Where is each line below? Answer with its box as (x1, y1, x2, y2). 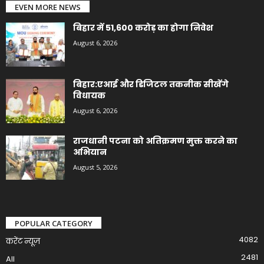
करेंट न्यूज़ (6, 235, 40, 247)
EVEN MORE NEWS (15, 1, 81, 12)
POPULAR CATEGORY (15, 217, 93, 229)
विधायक (73, 89, 107, 101)
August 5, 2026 (73, 162, 117, 171)
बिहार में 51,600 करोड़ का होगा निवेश (73, 21, 213, 34)
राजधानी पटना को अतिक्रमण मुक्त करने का (73, 134, 237, 147)
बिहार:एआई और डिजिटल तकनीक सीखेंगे (73, 78, 229, 90)
